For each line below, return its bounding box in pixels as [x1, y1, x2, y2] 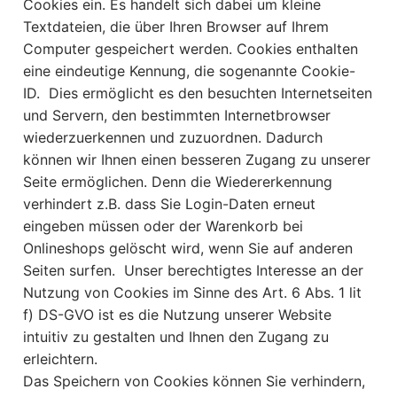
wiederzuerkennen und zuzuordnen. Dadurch [23, 128, 323, 147]
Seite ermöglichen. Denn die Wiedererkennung [23, 173, 332, 191]
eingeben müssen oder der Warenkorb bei [23, 217, 303, 236]
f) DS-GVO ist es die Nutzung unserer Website [23, 306, 331, 324]
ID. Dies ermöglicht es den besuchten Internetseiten [23, 84, 372, 103]
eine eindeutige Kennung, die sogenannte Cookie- [23, 62, 355, 81]
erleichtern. [23, 350, 97, 369]
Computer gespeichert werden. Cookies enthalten [23, 40, 358, 58]
